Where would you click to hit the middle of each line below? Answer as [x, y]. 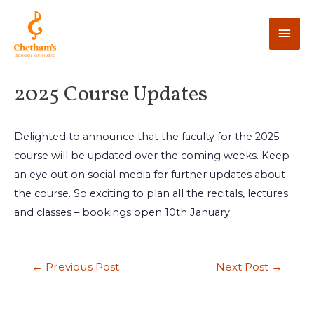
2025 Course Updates [111, 95]
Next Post [243, 266]
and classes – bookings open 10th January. [123, 213]
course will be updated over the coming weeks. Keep [152, 156]
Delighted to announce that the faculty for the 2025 [147, 137]
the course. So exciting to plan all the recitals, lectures [151, 194]
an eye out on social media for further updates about [150, 175]
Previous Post [81, 266]
